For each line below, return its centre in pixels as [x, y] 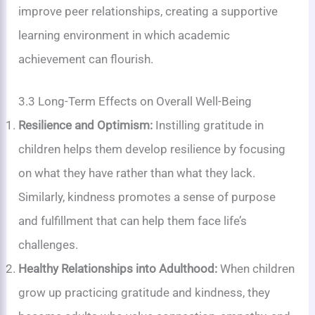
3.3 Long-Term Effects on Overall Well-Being [135, 101]
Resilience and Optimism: [86, 125]
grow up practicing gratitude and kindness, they [144, 292]
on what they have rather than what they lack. [137, 173]
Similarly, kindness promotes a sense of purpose [147, 197]
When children [256, 268]
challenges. [49, 244]
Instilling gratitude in [208, 125]
